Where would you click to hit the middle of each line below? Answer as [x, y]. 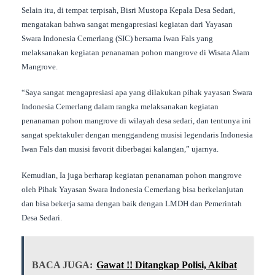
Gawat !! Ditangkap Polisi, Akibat [167, 265]
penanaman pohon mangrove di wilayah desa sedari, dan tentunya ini [136, 121]
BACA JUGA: [62, 265]
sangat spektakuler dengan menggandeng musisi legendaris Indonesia [137, 135]
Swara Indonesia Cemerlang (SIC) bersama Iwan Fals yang [117, 38]
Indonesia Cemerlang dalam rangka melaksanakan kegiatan [120, 107]
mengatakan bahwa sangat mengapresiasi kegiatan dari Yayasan [127, 24]
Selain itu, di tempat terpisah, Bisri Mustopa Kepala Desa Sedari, [128, 10]
